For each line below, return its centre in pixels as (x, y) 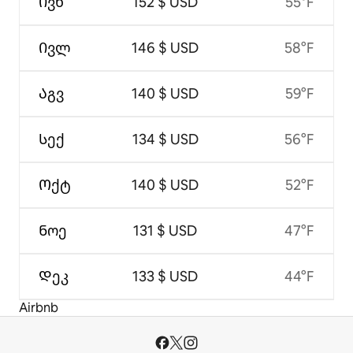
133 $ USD (165, 276)
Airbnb (39, 307)
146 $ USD (165, 47)
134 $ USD (165, 139)
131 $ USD (165, 230)
